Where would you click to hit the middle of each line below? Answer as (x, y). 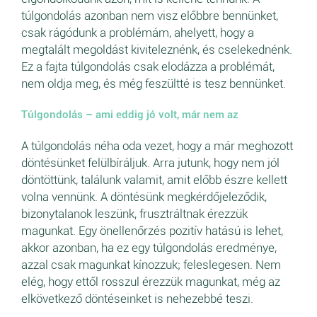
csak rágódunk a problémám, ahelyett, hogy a (138, 33)
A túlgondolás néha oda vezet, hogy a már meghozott (157, 146)
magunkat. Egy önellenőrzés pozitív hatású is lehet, (152, 231)
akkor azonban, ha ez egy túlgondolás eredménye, (149, 248)
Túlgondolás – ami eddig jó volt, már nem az (130, 115)
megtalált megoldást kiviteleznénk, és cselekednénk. (157, 50)
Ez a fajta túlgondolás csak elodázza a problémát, (148, 67)
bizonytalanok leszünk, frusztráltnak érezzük (134, 214)
